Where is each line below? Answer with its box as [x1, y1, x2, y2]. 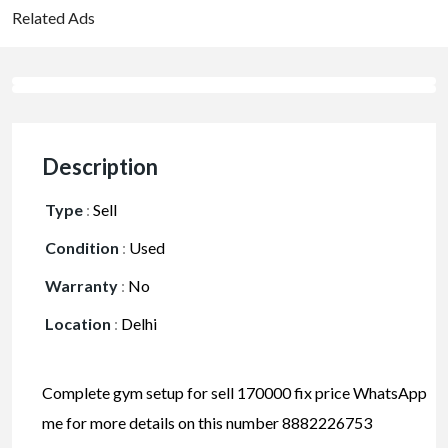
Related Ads [12, 8, 95, 28]
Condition [45, 238, 119, 258]
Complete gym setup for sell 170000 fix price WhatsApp [42, 383, 427, 403]
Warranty [45, 276, 118, 296]
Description [42, 153, 158, 181]
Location [45, 314, 111, 334]
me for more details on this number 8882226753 [42, 413, 375, 433]
